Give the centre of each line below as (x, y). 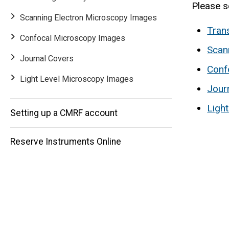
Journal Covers (47, 59)
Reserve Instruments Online (66, 142)
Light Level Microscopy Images (77, 79)
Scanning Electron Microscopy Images (89, 18)
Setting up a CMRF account (64, 113)
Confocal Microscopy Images (73, 38)
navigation (53, 95)
